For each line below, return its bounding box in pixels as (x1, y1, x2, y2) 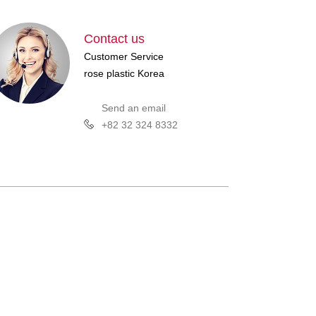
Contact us (84, 31, 145, 46)
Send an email (102, 102, 166, 114)
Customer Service (84, 50, 164, 62)
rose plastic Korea (84, 67, 164, 79)
